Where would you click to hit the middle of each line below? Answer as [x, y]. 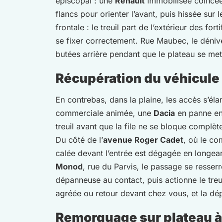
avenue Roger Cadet [143, 140]
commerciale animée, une [105, 113]
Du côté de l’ [79, 140]
